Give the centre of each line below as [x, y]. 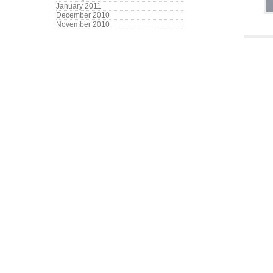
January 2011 [79, 6]
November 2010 [83, 24]
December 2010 [83, 15]
